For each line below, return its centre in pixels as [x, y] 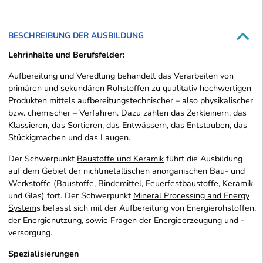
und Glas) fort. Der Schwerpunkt [71, 196]
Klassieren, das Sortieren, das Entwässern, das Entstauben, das [128, 125]
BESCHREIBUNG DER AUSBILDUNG [76, 36]
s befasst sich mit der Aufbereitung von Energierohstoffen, [146, 208]
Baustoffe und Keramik [120, 159]
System [22, 208]
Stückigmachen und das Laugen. [69, 138]
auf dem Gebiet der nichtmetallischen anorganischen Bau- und [127, 171]
